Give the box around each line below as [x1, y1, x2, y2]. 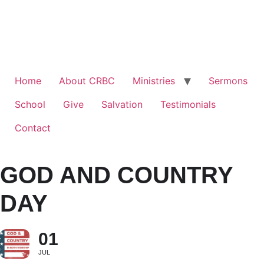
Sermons [209, 75, 247, 87]
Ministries [133, 75, 175, 87]
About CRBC [59, 75, 115, 87]
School [15, 98, 45, 110]
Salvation [101, 98, 143, 110]
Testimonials [160, 98, 216, 110]
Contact [15, 122, 51, 134]
